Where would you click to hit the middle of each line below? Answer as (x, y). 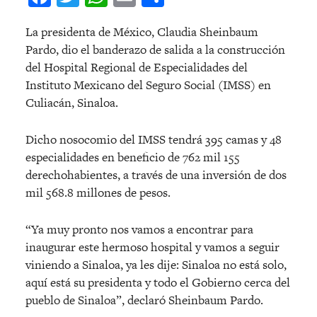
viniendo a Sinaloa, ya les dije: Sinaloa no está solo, (156, 265)
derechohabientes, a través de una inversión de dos (156, 175)
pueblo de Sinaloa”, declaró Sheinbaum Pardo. (144, 300)
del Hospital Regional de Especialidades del (137, 68)
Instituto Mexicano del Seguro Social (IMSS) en (148, 85)
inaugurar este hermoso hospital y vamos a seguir (152, 247)
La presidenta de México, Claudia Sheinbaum (142, 32)
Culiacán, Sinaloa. (72, 103)
